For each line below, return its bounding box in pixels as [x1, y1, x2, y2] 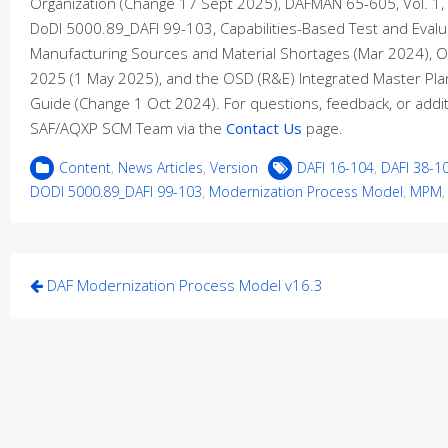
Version [210, 158, 258, 177]
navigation [29, 299, 157, 328]
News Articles [118, 158, 203, 177]
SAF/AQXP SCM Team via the [30, 118, 226, 138]
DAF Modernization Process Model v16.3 [43, 275, 323, 295]
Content [59, 158, 111, 177]
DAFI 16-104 [297, 158, 374, 177]
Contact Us [226, 118, 302, 138]
